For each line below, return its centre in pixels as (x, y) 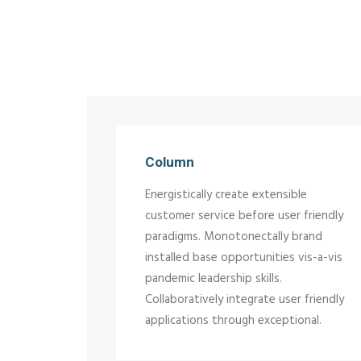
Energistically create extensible (226, 195)
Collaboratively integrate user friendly (245, 300)
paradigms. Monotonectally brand (234, 237)
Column (170, 162)
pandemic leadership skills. (214, 279)
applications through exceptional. (233, 321)
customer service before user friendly (244, 216)
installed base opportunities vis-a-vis (244, 258)
